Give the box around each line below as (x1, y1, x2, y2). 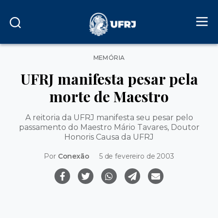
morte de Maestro (49, 86, 169, 106)
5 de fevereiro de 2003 (99, 152, 174, 161)
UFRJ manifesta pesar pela (20, 69, 198, 89)
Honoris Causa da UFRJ (64, 132, 154, 142)
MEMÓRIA (93, 54, 125, 61)
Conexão (57, 152, 90, 161)
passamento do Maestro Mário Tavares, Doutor (18, 122, 200, 132)
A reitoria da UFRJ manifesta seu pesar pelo (25, 112, 193, 122)
